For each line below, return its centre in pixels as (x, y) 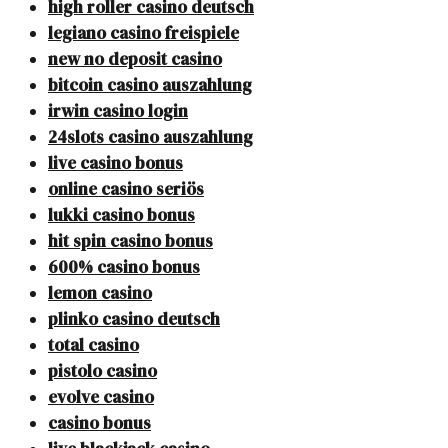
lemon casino (100, 293)
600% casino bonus (124, 267)
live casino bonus (115, 163)
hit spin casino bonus (130, 241)
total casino (93, 345)
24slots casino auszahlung (150, 137)
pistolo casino (102, 371)
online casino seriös (126, 189)
